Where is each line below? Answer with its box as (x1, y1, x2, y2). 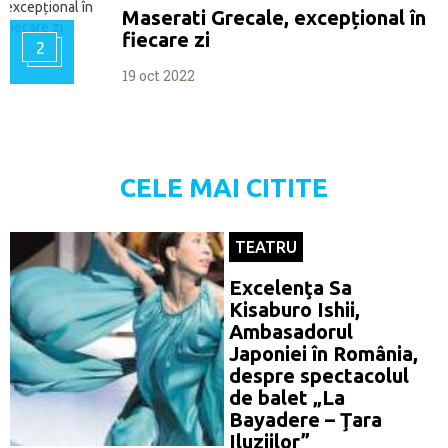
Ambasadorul (229, 319, 353, 343)
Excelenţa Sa (229, 275, 352, 299)
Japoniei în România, (229, 341, 418, 365)
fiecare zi (122, 27, 210, 51)
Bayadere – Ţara (229, 407, 382, 431)
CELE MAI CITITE (120, 172, 328, 202)
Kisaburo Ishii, (229, 297, 360, 321)
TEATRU (235, 237, 297, 256)
